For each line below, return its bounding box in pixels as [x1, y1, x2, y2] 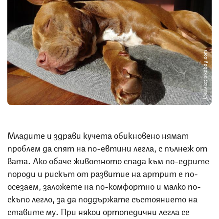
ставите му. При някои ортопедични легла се [7, 204, 190, 218]
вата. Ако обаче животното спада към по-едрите [7, 153, 209, 167]
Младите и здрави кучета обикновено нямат [7, 128, 189, 141]
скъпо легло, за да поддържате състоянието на [7, 192, 197, 205]
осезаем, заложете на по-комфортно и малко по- [7, 179, 201, 192]
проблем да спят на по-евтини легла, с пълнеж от [7, 141, 207, 154]
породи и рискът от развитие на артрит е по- [7, 166, 198, 179]
